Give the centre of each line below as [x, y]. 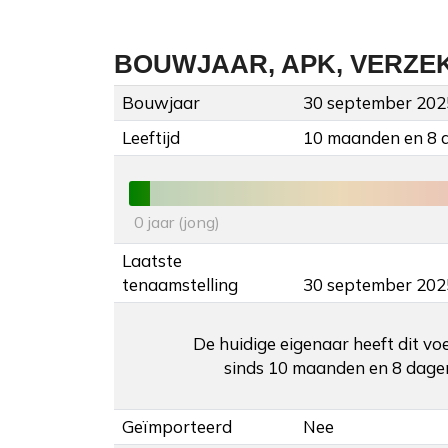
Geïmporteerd [177, 427]
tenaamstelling [180, 285]
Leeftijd [151, 138]
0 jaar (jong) [177, 222]
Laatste [152, 261]
